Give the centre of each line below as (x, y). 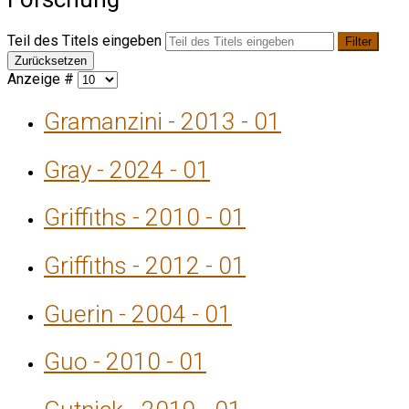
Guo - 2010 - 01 (125, 362)
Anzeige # (42, 79)
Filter (358, 42)
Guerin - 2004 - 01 (138, 314)
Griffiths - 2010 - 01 (145, 218)
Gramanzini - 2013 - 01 (163, 121)
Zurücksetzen (51, 61)
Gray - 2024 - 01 (127, 169)
